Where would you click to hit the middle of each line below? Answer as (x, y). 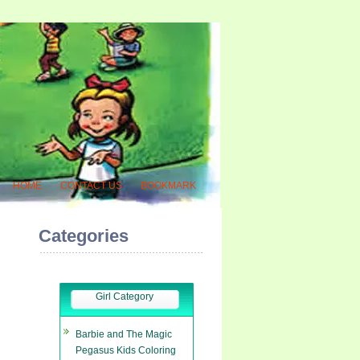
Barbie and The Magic (124, 334)
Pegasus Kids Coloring (126, 350)
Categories (84, 236)
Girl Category (124, 297)
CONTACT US (91, 186)
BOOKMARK (168, 186)
